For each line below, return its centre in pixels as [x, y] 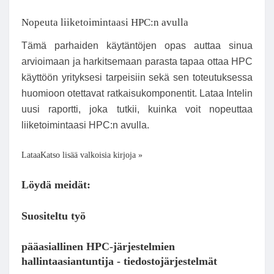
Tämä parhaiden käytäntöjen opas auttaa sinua [137, 46]
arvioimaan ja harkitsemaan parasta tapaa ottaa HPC [137, 62]
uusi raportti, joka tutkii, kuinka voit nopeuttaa [137, 109]
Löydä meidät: [56, 185]
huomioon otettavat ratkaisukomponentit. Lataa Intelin [137, 94]
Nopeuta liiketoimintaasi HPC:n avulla [105, 23]
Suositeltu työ [54, 216]
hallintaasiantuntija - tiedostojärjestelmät [119, 261]
